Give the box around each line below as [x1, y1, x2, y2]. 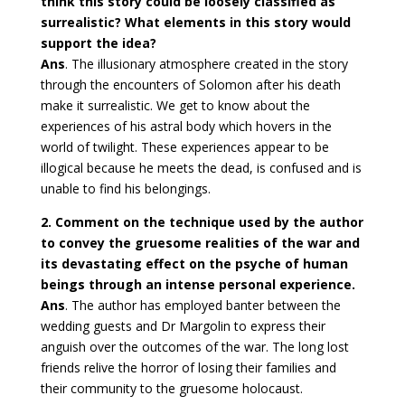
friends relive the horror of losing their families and [40, 359, 336, 377]
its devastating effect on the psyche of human [40, 255, 348, 273]
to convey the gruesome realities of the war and [40, 234, 360, 252]
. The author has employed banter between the [64, 297, 341, 315]
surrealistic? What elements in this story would [40, 14, 351, 32]
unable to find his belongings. [40, 180, 211, 198]
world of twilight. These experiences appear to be [40, 138, 329, 156]
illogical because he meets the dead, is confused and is [40, 159, 362, 177]
